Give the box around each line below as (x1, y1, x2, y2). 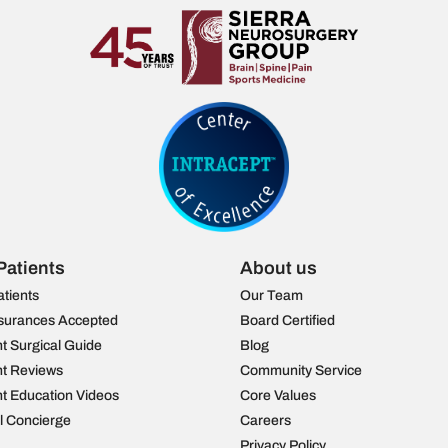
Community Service (240, 362, 363, 378)
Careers (240, 412, 292, 428)
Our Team (240, 287, 304, 303)
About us (240, 257, 318, 278)
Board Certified (240, 312, 336, 328)
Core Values (240, 387, 317, 403)
